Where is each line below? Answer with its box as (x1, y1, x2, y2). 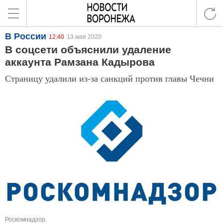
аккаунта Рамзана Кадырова (5, 56, 155, 68)
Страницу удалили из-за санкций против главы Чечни (5, 72, 214, 84)
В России (5, 31, 46, 41)
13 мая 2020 (67, 33, 102, 40)
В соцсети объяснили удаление (5, 44, 171, 55)
